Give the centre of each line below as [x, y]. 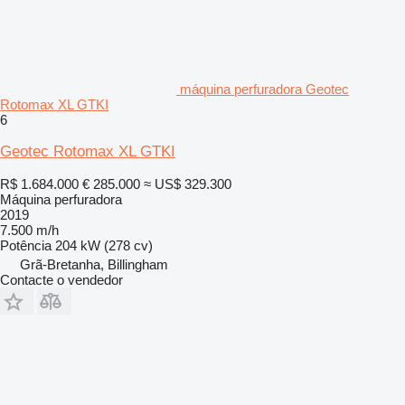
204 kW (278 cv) [104, 245]
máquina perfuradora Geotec [264, 89]
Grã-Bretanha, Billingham [94, 264]
